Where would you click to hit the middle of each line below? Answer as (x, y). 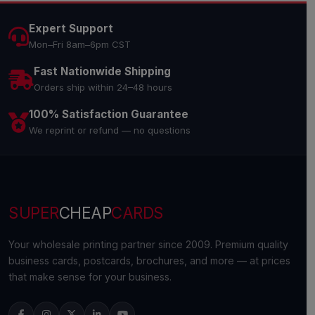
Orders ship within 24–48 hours (103, 87)
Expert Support (71, 28)
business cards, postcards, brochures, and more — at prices (149, 261)
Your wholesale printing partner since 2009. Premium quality (148, 244)
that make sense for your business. (90, 277)
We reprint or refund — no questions (110, 130)
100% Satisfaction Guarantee (109, 114)
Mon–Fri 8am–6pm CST (80, 44)
